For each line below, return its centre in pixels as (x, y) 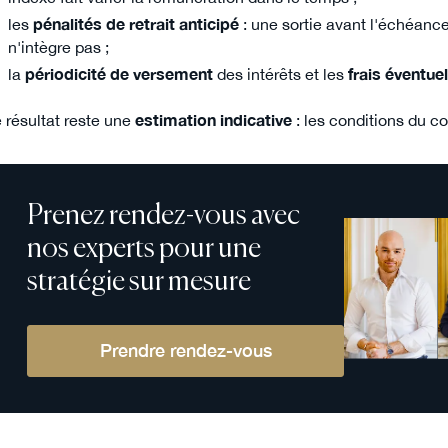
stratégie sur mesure (139, 283)
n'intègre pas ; (58, 46)
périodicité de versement (118, 73)
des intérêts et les (280, 73)
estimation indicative (213, 120)
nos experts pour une (144, 250)
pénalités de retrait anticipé (135, 23)
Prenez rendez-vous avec (164, 217)
